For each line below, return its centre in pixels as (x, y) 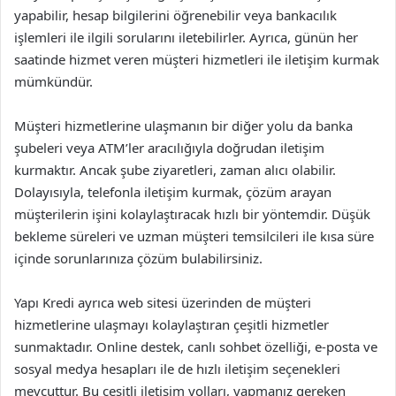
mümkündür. (53, 81)
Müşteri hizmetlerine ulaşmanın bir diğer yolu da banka (183, 126)
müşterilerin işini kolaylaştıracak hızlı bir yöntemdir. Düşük (192, 214)
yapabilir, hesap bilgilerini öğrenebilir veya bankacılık (175, 15)
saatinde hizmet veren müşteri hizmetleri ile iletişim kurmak (197, 59)
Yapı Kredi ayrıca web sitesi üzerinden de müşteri (163, 302)
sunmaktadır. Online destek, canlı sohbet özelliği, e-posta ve (196, 346)
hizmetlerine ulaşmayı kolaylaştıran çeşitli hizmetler (171, 324)
